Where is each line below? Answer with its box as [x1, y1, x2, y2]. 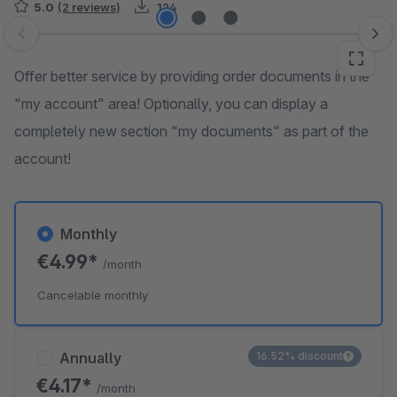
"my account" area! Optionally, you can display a [14, 95, 328, 113]
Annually [59, 349, 121, 367]
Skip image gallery [13, 34, 129, 51]
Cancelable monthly [37, 288, 148, 302]
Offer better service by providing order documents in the [14, 67, 370, 85]
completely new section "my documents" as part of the [14, 122, 369, 140]
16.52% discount [256, 349, 343, 362]
